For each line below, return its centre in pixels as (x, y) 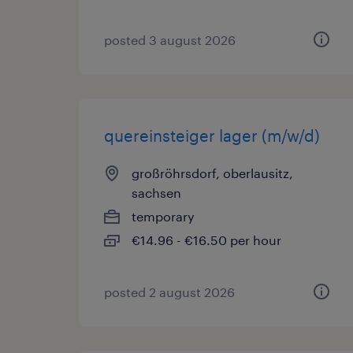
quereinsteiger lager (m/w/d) (212, 136)
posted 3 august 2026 (170, 40)
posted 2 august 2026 (169, 292)
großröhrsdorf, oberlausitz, (212, 173)
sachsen (156, 193)
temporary (163, 216)
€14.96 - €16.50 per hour (206, 240)
